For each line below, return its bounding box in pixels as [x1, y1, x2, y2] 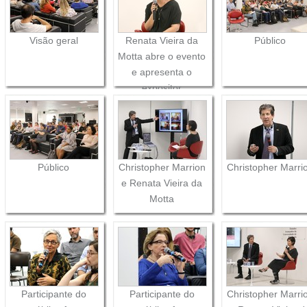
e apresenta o [132, 66, 193, 77]
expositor [142, 82, 182, 93]
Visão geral [29, 34, 78, 46]
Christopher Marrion [118, 161, 206, 173]
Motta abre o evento [118, 50, 206, 62]
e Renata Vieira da [121, 177, 203, 188]
